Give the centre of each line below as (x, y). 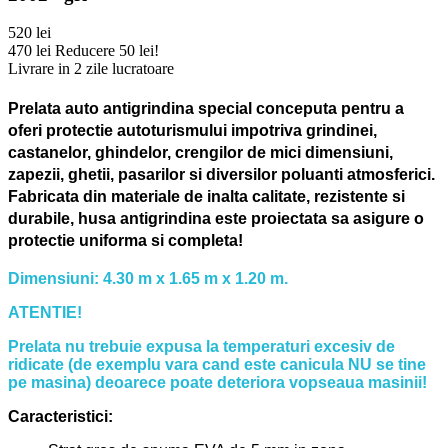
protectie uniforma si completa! (125, 241)
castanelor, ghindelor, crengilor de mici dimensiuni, (200, 153)
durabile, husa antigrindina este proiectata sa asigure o (216, 219)
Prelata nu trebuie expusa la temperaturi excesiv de (201, 346)
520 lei (29, 33)
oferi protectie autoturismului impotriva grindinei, (192, 131)
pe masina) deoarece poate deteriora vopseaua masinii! (217, 382)
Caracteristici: (60, 416)
